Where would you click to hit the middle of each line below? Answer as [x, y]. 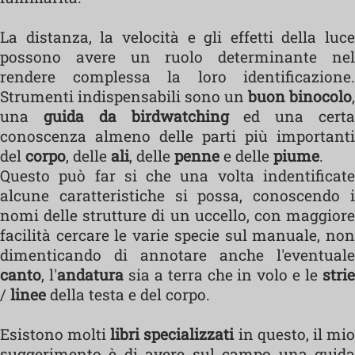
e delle [246, 156]
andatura [90, 275]
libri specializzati [172, 334]
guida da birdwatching [136, 116]
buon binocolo [298, 96]
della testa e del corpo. [128, 294]
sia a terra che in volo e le [223, 275]
